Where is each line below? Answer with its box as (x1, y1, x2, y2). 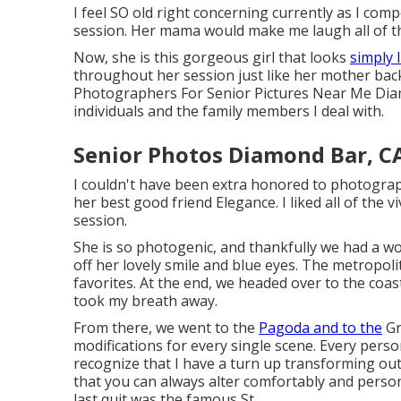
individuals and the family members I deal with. (73, 101, 384, 121)
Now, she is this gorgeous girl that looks (73, 47, 350, 67)
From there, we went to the (73, 318, 259, 337)
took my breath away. (73, 291, 218, 311)
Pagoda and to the (259, 318, 382, 337)
